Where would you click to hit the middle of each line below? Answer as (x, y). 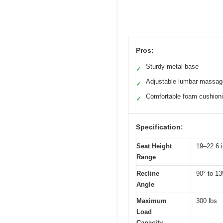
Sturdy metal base (172, 67)
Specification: (160, 127)
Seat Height (154, 146)
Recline (148, 174)
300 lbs (207, 201)
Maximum (152, 201)
